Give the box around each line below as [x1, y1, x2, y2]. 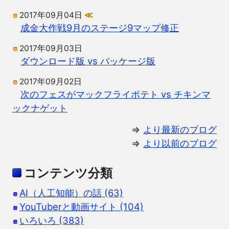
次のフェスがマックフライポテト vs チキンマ [20, 88, 211, 100]
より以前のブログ [143, 137, 217, 149]
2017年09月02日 [19, 76, 82, 86]
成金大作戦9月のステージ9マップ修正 [20, 21, 179, 33]
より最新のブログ [143, 123, 217, 135]
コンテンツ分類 [24, 165, 112, 180]
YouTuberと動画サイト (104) [19, 200, 144, 212]
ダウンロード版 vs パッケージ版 [20, 55, 155, 66]
